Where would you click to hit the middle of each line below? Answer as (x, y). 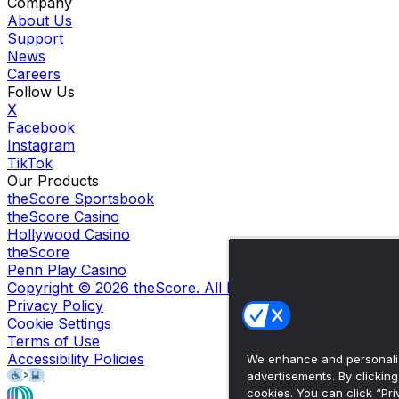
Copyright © (51, 288)
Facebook (41, 128)
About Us (40, 21)
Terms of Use (53, 342)
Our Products (53, 181)
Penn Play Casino (67, 270)
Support (35, 39)
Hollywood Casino (69, 235)
